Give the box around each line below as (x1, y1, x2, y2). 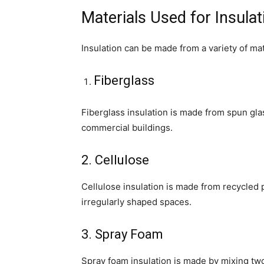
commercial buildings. (81, 122, 173, 133)
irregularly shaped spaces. (81, 196, 192, 207)
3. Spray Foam (81, 227, 163, 242)
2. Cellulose (81, 153, 149, 167)
